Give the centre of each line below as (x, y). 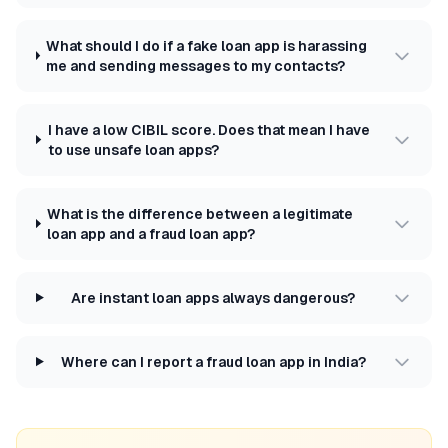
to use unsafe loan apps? (133, 149)
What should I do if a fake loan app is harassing (207, 45)
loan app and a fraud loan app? (151, 233)
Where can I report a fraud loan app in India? (213, 361)
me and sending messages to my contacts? (196, 65)
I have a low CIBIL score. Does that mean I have (208, 129)
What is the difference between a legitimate (200, 213)
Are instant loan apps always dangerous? (213, 297)
